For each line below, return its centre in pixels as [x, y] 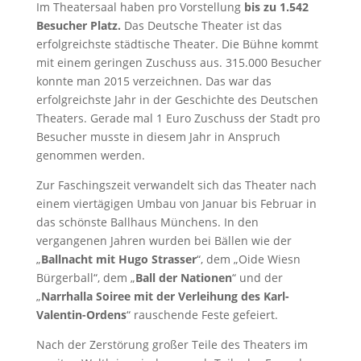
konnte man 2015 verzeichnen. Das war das [154, 81]
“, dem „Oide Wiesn [248, 259]
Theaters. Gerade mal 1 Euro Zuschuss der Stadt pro [178, 118]
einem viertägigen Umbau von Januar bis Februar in [176, 203]
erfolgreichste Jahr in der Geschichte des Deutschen [177, 99]
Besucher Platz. [78, 25]
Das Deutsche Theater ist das [201, 25]
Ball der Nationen [183, 277]
